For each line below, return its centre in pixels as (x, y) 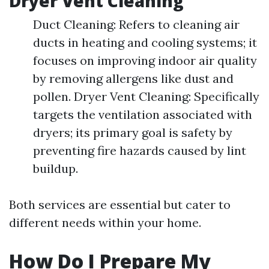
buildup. (56, 169)
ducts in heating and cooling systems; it (145, 43)
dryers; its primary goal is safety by (133, 133)
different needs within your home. (105, 223)
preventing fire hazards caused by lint (140, 151)
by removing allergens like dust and (133, 79)
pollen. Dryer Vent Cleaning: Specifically (146, 97)
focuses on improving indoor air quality (145, 61)
